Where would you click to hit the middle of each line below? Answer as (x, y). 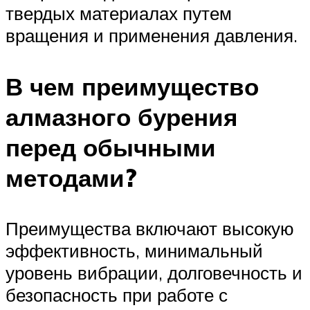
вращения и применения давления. (152, 36)
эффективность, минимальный (134, 250)
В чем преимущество (132, 86)
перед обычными (111, 147)
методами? (71, 177)
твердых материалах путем (119, 13)
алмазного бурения (121, 117)
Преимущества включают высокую (150, 228)
